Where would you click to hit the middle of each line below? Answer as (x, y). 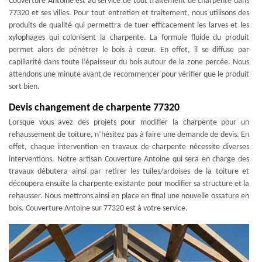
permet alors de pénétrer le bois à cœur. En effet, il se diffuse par (129, 50)
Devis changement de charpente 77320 (94, 108)
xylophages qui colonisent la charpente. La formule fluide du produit (129, 38)
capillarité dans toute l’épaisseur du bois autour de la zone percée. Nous (129, 62)
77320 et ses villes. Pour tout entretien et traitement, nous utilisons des (129, 13)
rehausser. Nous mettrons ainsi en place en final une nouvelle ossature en (129, 196)
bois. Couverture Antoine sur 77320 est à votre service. (98, 208)
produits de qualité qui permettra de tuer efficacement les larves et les (129, 25)
